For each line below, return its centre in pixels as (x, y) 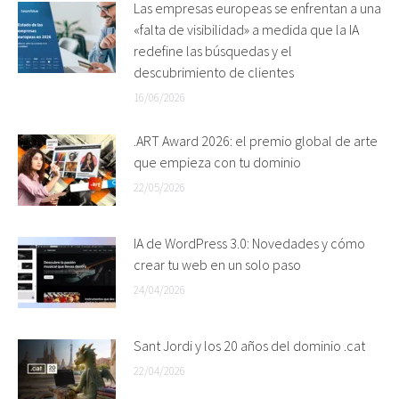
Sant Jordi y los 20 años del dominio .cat (249, 345)
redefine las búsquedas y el (213, 50)
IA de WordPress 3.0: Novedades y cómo (249, 243)
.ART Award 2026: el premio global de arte (256, 140)
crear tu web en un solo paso (217, 264)
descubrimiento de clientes (215, 72)
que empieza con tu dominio (217, 162)
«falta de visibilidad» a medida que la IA (246, 29)
